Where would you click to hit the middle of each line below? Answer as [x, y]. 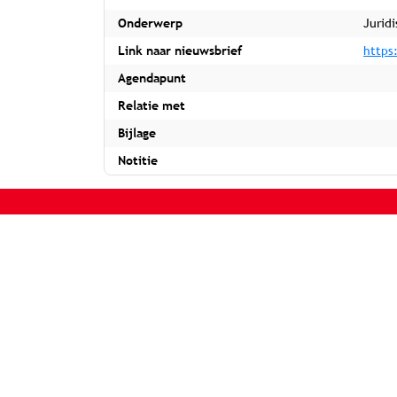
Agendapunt [152, 78]
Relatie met [152, 105]
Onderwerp [150, 23]
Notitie [138, 160]
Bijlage [137, 133]
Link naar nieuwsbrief [180, 51]
